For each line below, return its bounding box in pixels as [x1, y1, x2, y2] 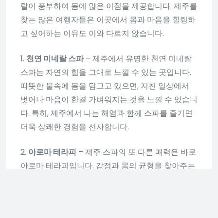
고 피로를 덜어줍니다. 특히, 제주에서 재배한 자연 [20, 187, 191, 199]
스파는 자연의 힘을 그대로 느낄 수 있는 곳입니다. [20, 66, 191, 78]
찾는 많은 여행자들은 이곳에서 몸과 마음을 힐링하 [20, 14, 196, 25]
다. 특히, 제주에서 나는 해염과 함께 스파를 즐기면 [20, 107, 193, 119]
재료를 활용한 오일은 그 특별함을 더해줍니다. [20, 200, 180, 212]
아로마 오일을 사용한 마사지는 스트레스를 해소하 [20, 173, 194, 185]
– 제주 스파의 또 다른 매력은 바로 [76, 146, 196, 158]
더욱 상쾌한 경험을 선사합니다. [20, 121, 129, 132]
